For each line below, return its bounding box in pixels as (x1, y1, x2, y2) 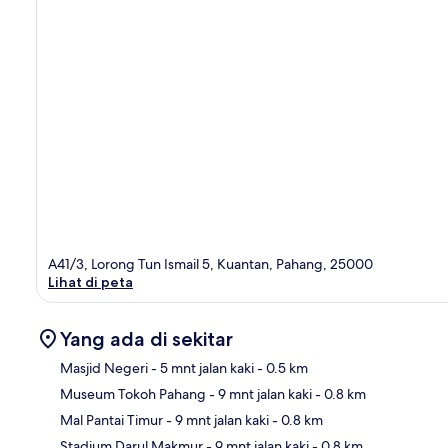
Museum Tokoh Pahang (60, 384, 206, 403)
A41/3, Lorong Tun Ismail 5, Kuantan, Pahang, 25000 (48, 254, 373, 273)
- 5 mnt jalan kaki (148, 358, 254, 377)
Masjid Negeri (60, 358, 148, 377)
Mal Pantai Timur (60, 410, 163, 429)
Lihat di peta (48, 272, 133, 291)
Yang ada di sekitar (60, 326, 233, 351)
